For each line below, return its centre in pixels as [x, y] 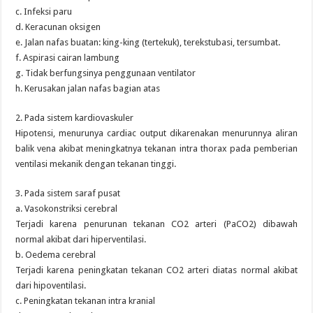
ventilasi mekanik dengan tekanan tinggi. [96, 164]
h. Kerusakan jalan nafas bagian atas [88, 88]
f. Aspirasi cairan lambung [68, 58]
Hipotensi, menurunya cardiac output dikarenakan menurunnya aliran [156, 133]
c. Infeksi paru [44, 12]
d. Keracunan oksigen [58, 27]
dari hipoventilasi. [51, 285]
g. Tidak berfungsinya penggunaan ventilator [106, 73]
